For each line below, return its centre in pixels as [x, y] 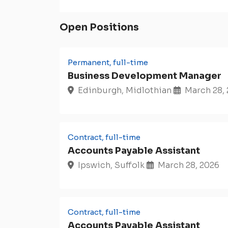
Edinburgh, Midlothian [125, 91]
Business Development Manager [145, 76]
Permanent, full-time [108, 63]
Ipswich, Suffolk [111, 165]
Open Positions [99, 28]
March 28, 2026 [189, 165]
